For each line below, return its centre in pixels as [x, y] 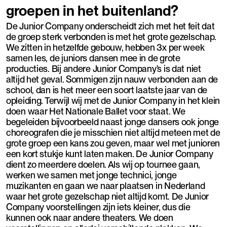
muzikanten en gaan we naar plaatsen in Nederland [106, 185]
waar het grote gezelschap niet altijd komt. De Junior [108, 196]
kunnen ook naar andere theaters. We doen [90, 217]
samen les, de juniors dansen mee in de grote [93, 58]
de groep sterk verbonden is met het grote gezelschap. [111, 36]
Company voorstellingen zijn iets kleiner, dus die [98, 207]
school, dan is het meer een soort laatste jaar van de [107, 90]
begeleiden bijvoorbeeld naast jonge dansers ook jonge [113, 122]
